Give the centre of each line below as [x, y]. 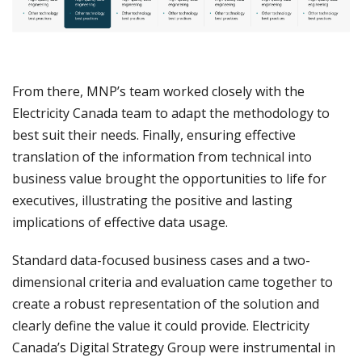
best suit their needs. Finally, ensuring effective [154, 135]
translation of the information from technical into [162, 157]
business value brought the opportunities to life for [169, 179]
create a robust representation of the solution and [166, 304]
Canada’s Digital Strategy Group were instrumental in [174, 348]
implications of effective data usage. [120, 223]
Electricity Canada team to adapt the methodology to [171, 114]
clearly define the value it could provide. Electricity [161, 326]
